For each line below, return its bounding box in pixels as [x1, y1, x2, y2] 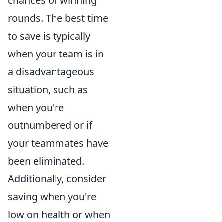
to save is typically [8, 29, 90, 43]
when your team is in [8, 47, 104, 60]
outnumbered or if [8, 118, 92, 132]
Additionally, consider [8, 171, 106, 185]
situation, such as [8, 82, 88, 96]
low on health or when [8, 207, 110, 221]
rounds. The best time [8, 11, 108, 25]
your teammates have [8, 136, 108, 150]
